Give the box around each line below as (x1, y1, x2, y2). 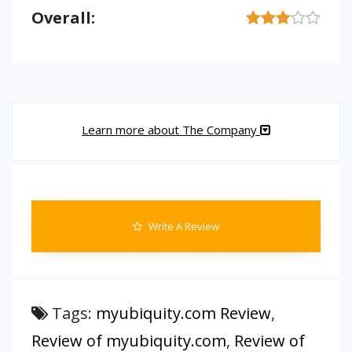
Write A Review (146, 219, 219, 233)
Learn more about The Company (82, 122, 260, 137)
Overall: (31, 7, 95, 28)
